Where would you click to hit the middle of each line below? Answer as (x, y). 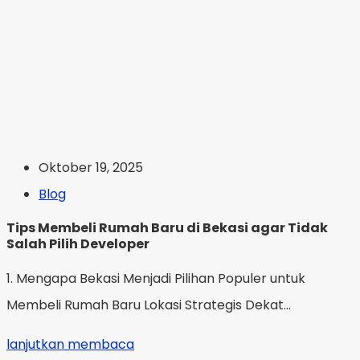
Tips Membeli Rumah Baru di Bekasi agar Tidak (167, 228)
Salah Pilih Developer (78, 244)
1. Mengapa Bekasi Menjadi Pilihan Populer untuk (156, 278)
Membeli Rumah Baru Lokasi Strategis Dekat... (149, 305)
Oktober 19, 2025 (91, 168)
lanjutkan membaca (70, 344)
